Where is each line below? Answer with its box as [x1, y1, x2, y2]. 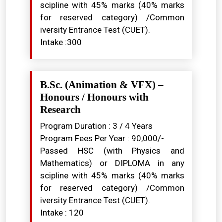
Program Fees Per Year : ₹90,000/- [40, 133, 164, 143]
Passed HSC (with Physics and [40, 146, 184, 156]
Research [40, 104, 81, 115]
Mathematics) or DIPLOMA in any [40, 158, 184, 168]
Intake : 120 [40, 208, 84, 218]
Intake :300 [40, 37, 82, 47]
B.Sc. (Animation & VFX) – [40, 79, 164, 91]
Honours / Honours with [40, 91, 149, 103]
